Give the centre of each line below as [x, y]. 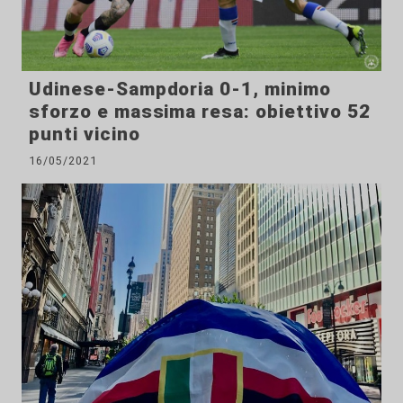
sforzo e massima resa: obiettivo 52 [200, 112]
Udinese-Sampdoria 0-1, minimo [180, 90]
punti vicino [85, 134]
